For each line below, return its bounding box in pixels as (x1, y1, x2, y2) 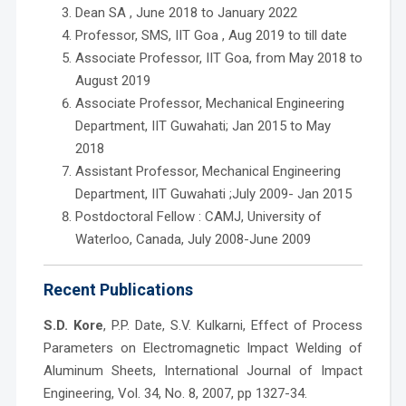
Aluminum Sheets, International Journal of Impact (43, 362, 363, 379)
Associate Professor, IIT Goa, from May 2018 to (74, 49, 362, 66)
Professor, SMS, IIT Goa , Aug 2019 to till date (74, 26, 347, 43)
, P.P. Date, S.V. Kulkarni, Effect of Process (102, 316, 363, 333)
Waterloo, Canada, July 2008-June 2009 (74, 230, 311, 247)
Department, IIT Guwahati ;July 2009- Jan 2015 (74, 185, 352, 202)
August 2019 (74, 72, 150, 89)
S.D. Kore (43, 316, 103, 333)
